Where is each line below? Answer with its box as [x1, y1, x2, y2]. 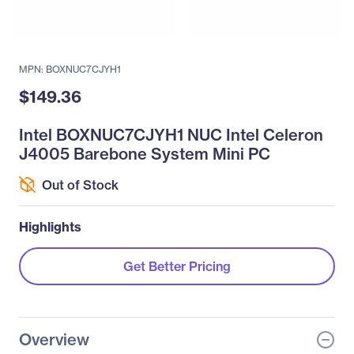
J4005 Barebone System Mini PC [19, 144, 270, 164]
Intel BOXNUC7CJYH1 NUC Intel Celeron [19, 125, 323, 145]
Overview [19, 330, 89, 349]
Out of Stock [42, 176, 119, 193]
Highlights [19, 219, 81, 235]
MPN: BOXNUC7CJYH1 [19, 63, 121, 75]
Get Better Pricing [123, 258, 231, 274]
